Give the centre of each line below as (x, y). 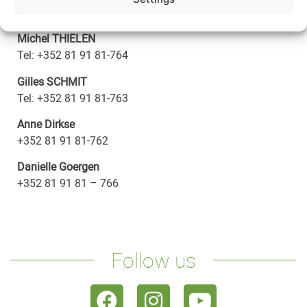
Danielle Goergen (58, 167)
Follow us (153, 260)
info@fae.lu (78, 12)
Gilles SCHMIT (52, 81)
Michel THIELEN (56, 39)
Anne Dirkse (46, 124)
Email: (32, 12)
